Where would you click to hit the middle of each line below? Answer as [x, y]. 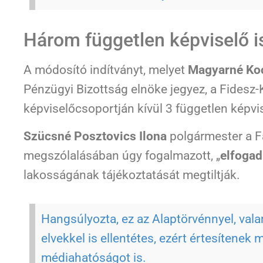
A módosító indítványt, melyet [106, 70]
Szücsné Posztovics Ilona [95, 136]
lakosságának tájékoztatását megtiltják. [132, 175]
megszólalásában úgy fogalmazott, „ [122, 156]
